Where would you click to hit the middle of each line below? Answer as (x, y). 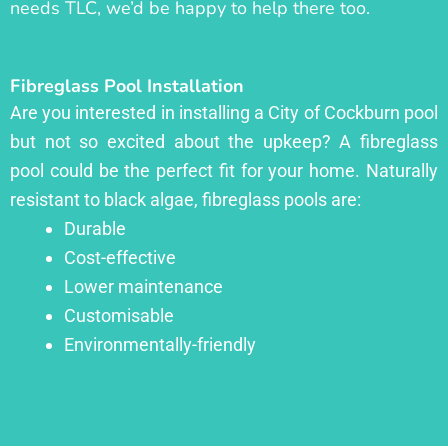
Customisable (119, 315)
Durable (95, 228)
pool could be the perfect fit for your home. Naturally (224, 170)
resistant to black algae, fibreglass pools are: (185, 199)
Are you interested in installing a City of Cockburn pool (224, 112)
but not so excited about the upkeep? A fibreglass (224, 141)
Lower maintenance (143, 286)
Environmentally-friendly (160, 344)
